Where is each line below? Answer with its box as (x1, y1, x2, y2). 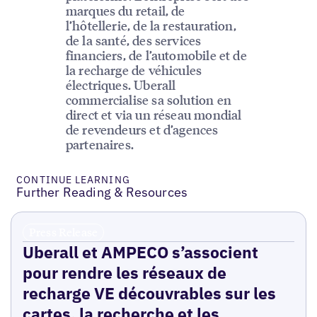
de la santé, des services (65, 32, 202, 49)
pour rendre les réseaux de (22, 262, 226, 284)
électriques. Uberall (65, 76, 176, 93)
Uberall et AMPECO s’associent (22, 241, 258, 263)
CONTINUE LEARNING (16, 173, 130, 187)
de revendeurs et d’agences (65, 121, 219, 138)
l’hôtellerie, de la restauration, (65, 17, 236, 34)
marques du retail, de (65, 2, 185, 19)
